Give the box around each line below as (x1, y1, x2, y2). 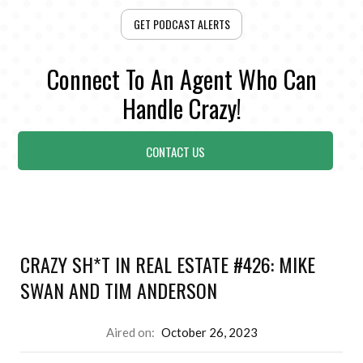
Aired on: (105, 325, 155, 340)
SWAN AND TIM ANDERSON (20, 275, 218, 305)
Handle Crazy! (122, 90, 241, 127)
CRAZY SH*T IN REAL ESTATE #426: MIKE (20, 250, 316, 280)
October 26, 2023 (160, 325, 258, 340)
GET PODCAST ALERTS (133, 15, 230, 33)
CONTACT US (146, 142, 205, 160)
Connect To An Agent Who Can (46, 61, 317, 98)
